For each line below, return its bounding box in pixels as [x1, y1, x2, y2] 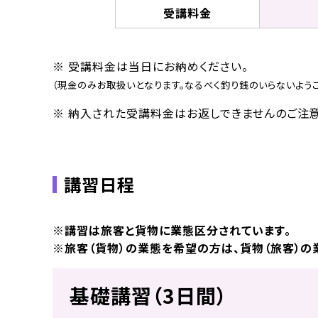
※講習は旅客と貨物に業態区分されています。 [53, 221, 291, 238]
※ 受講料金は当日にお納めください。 [53, 57, 248, 75]
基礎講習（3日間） [70, 281, 228, 309]
